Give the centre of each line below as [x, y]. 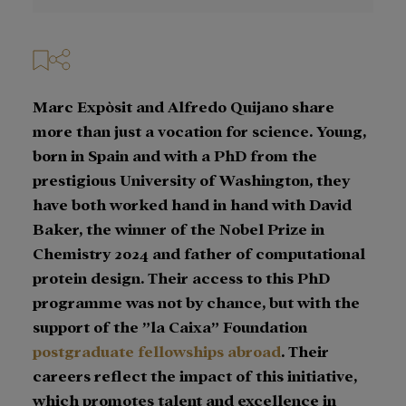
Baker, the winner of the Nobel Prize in [179, 228]
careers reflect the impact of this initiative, [195, 375]
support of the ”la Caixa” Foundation [170, 326]
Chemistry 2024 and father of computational [199, 252]
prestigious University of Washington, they [191, 179]
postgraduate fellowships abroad [157, 350]
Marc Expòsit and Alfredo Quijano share [184, 106]
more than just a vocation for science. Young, [199, 130]
